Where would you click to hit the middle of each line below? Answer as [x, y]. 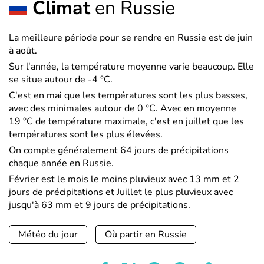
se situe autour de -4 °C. [61, 80]
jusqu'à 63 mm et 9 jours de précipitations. [100, 205]
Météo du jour [48, 235]
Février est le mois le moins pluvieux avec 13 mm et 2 [124, 179]
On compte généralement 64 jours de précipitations [119, 150]
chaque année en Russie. [61, 163]
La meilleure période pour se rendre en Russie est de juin [131, 38]
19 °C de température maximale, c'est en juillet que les [126, 121]
